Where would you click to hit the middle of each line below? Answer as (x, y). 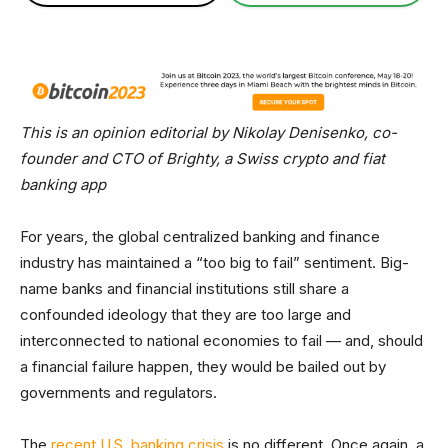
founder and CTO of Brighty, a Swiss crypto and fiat (202, 159)
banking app (63, 185)
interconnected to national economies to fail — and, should (221, 341)
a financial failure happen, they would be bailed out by (203, 367)
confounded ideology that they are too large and (185, 315)
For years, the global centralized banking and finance (200, 237)
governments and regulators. (118, 393)
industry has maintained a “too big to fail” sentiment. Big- (214, 263)
